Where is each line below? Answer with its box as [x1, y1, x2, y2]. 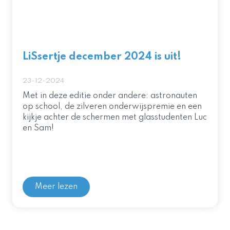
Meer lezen [35, 182, 78, 191]
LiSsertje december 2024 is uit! [23, 51, 181, 62]
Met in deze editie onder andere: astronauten [23, 91, 197, 100]
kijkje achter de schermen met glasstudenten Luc [23, 113, 207, 122]
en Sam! [23, 124, 54, 132]
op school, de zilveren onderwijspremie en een [23, 102, 202, 111]
